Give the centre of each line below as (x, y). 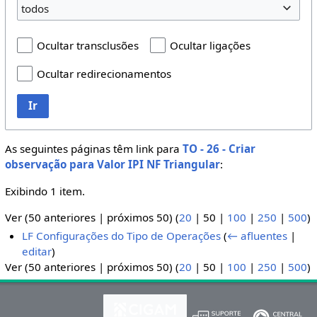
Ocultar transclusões (87, 46)
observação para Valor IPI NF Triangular (112, 165)
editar (37, 252)
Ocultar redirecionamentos (104, 74)
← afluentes (258, 236)
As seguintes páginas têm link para (93, 149)
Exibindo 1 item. (45, 191)
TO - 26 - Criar (219, 149)
